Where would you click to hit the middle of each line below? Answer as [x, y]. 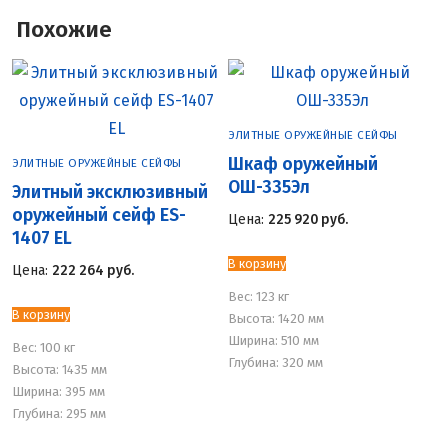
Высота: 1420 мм [276, 318]
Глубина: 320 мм [275, 362]
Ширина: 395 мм [58, 391]
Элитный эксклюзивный [110, 193]
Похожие [64, 30]
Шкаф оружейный [303, 165]
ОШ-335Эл [269, 188]
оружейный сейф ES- [99, 216]
